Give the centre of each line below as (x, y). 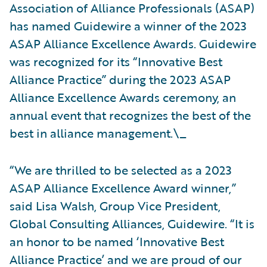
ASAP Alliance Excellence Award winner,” (123, 187)
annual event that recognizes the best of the (130, 115)
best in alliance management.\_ (98, 133)
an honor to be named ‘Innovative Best (117, 241)
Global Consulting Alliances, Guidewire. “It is (132, 223)
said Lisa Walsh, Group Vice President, (115, 205)
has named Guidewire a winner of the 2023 (128, 25)
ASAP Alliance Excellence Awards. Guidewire (133, 43)
